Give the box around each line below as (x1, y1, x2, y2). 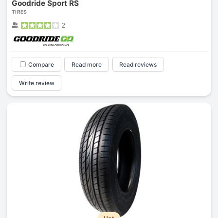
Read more (72, 60, 102, 68)
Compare (28, 60, 54, 68)
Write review (18, 79, 54, 87)
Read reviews (119, 60, 157, 68)
